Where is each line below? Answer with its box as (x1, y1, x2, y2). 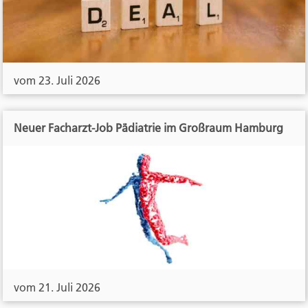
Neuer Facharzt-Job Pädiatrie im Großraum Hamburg (14, 121, 284, 135)
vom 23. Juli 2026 (14, 74, 101, 88)
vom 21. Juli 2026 (14, 280, 101, 295)
